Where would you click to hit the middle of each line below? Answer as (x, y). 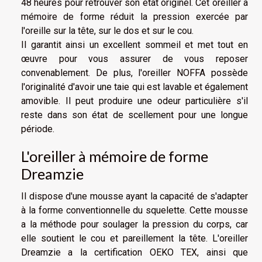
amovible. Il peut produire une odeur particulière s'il (135, 101)
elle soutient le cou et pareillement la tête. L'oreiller (135, 239)
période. (38, 129)
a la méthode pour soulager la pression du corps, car (135, 225)
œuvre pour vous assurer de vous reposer (135, 59)
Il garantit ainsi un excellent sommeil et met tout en (135, 45)
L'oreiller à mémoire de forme (115, 156)
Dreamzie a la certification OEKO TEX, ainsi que (135, 253)
